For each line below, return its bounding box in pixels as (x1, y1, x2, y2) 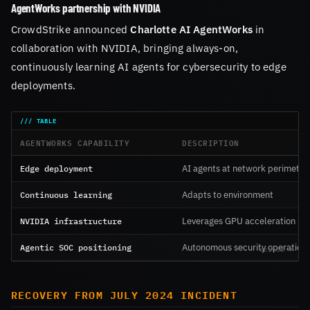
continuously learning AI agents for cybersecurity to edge (11, 59, 286, 73)
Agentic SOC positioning (20, 241, 131, 253)
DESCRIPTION (182, 135, 239, 149)
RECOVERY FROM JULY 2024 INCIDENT (11, 286, 237, 304)
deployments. (11, 77, 75, 92)
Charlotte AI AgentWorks (130, 21, 253, 36)
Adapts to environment (182, 188, 273, 201)
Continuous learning (20, 188, 112, 200)
